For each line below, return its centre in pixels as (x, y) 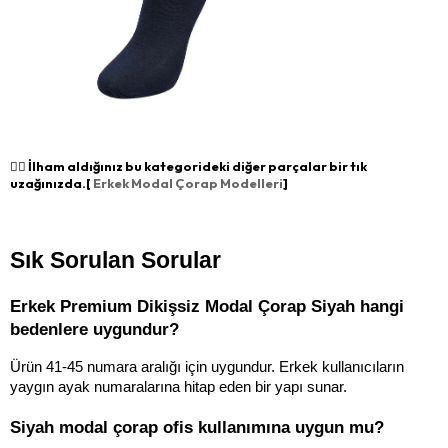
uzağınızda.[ (51, 182)
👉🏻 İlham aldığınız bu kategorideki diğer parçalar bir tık (188, 165)
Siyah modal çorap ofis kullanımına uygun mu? (197, 426)
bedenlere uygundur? (94, 328)
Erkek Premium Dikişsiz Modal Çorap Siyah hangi (207, 305)
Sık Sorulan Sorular (115, 259)
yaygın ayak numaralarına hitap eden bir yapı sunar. (178, 386)
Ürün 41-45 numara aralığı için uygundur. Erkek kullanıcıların (207, 366)
